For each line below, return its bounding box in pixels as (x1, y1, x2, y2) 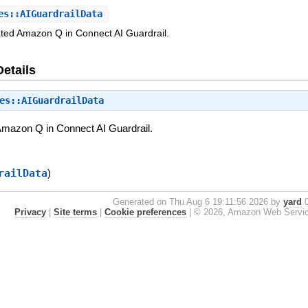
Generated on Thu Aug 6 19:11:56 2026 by (112, 196, 283, 207)
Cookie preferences (104, 206, 186, 217)
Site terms (53, 206, 97, 217)
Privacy (14, 206, 46, 217)
